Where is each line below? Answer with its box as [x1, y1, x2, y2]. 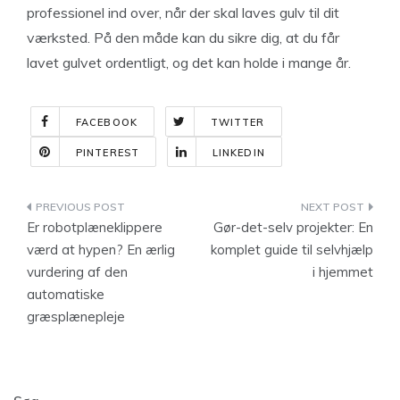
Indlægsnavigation [26, 197, 225, 222]
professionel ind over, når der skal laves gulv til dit [27, 3, 339, 21]
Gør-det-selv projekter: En [213, 218, 373, 236]
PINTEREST [76, 146, 139, 159]
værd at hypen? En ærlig [27, 240, 175, 258]
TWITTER [210, 115, 265, 129]
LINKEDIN [212, 146, 265, 159]
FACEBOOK [76, 115, 137, 129]
